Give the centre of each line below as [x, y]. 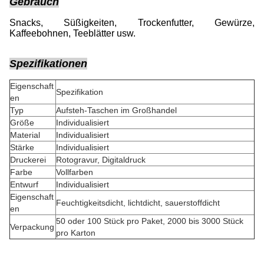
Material [25, 135]
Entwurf [24, 184]
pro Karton [76, 233]
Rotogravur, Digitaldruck [101, 160]
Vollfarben [75, 172]
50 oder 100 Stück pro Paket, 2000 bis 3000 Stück [150, 221]
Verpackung [32, 227]
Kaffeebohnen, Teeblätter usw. [72, 33]
